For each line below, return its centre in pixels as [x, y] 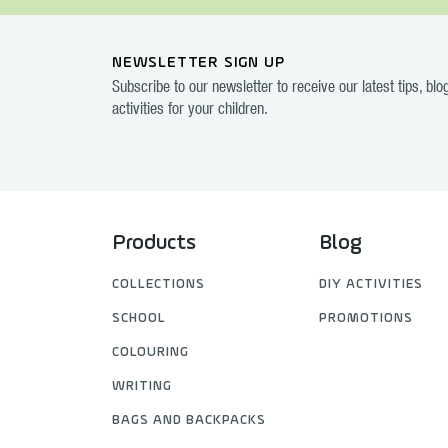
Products [154, 243]
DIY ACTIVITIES [370, 284]
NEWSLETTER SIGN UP [198, 63]
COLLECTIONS [159, 284]
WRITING [142, 386]
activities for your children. [190, 111]
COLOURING [151, 352]
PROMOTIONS [365, 318]
